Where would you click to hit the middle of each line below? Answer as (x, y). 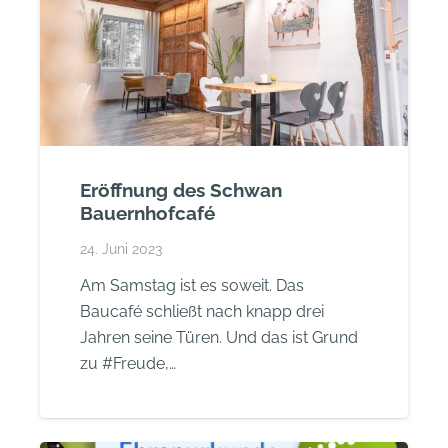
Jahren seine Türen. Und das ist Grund (219, 338)
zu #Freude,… (128, 364)
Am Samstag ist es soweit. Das (192, 286)
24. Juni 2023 (121, 248)
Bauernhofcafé (148, 212)
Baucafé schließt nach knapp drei (202, 312)
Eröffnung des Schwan (181, 189)
